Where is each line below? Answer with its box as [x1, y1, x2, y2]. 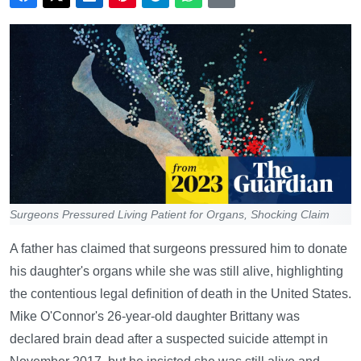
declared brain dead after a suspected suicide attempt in [10, 331, 328, 346]
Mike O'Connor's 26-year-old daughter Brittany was [10, 309, 300, 323]
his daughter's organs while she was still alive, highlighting [10, 263, 343, 278]
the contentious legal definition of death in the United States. [10, 286, 351, 301]
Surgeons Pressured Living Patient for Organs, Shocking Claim [10, 207, 330, 221]
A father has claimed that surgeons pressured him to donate [10, 241, 347, 255]
